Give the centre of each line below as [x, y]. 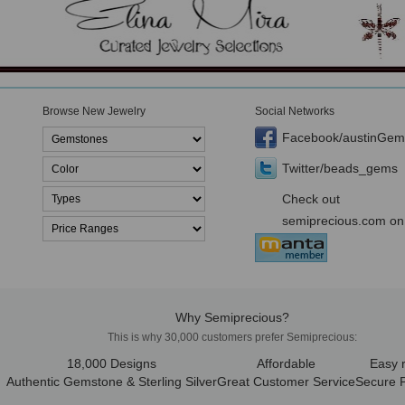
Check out [311, 199]
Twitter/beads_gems [340, 169]
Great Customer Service [286, 382]
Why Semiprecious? [232, 318]
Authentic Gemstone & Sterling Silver [112, 382]
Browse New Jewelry [94, 112]
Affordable [286, 364]
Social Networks [295, 112]
